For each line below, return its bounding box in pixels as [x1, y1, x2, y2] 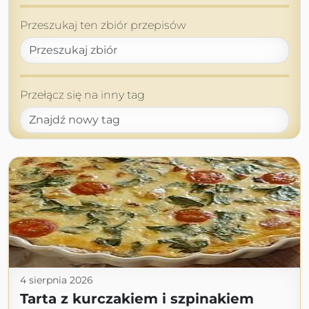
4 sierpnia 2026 [20, 274, 93, 287]
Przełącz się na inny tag [20, 88, 145, 102]
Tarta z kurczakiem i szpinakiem [20, 290, 254, 308]
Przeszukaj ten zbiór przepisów [20, 19, 186, 32]
